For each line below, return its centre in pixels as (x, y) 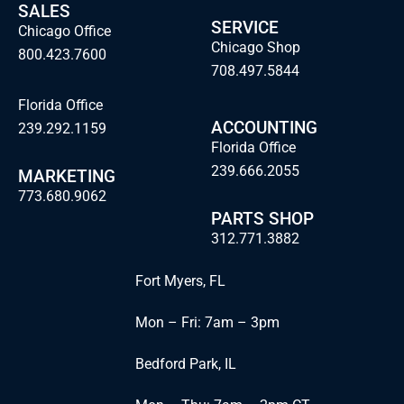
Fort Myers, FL (180, 281)
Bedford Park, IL (185, 364)
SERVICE (245, 28)
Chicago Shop (256, 48)
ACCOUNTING (264, 128)
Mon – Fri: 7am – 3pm (207, 323)
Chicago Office (64, 32)
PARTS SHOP (262, 219)
